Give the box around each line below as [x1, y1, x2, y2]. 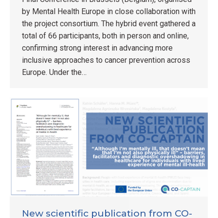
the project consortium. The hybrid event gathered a [22, 18, 196, 28]
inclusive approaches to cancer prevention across [22, 55, 190, 65]
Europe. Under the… [22, 67, 87, 77]
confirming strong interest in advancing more [22, 43, 173, 53]
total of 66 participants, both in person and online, [22, 31, 189, 40]
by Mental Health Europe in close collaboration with [22, 6, 196, 16]
